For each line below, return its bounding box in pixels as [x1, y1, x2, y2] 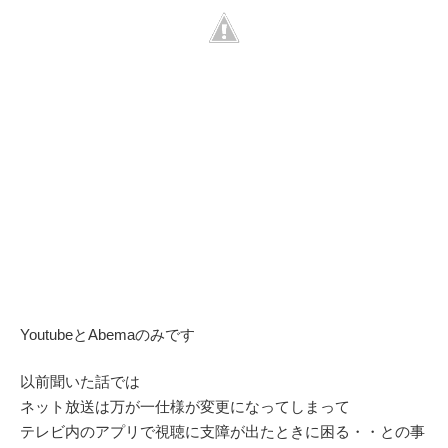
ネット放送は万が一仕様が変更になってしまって [20, 398, 350, 416]
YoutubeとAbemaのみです [20, 325, 195, 343]
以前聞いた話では [20, 373, 140, 391]
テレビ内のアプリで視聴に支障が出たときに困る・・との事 [20, 423, 425, 441]
